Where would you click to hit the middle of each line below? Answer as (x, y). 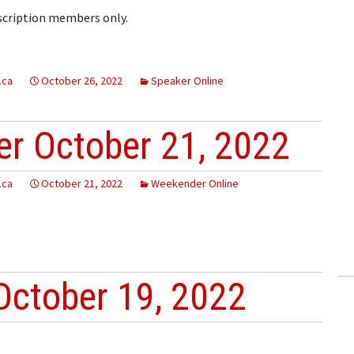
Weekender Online (195, 183)
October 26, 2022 (82, 80)
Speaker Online (187, 80)
